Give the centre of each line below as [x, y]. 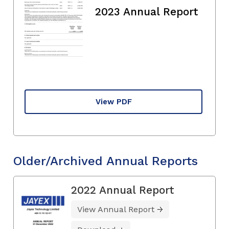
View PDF [113, 101]
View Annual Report [116, 209]
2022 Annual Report [123, 190]
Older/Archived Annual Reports [106, 161]
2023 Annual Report [147, 11]
